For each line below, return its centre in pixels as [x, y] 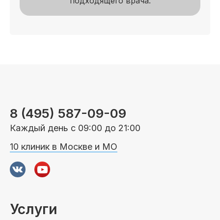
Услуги [33, 209]
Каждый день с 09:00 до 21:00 [75, 128]
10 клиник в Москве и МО [64, 146]
